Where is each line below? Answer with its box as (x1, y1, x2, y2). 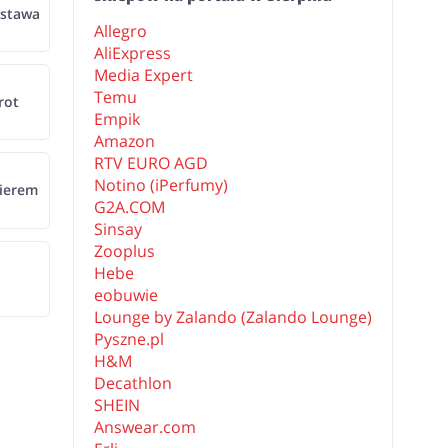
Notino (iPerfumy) (94, 174, 229, 196)
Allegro (94, 20, 148, 42)
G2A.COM (94, 196, 166, 218)
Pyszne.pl (94, 328, 165, 350)
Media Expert (94, 64, 194, 86)
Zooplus (94, 240, 156, 262)
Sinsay (94, 218, 143, 240)
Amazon (94, 130, 156, 152)
